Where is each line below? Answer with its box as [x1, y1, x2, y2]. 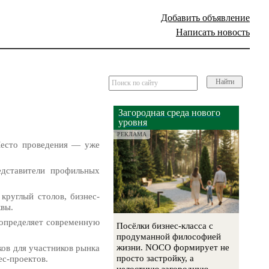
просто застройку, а [116, 253, 195, 264]
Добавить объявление [161, 13, 250, 23]
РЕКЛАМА [117, 131, 147, 138]
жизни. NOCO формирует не [116, 243, 230, 253]
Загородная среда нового [118, 107, 221, 118]
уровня [118, 117, 148, 127]
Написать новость [176, 27, 250, 37]
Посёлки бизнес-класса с [116, 221, 214, 231]
